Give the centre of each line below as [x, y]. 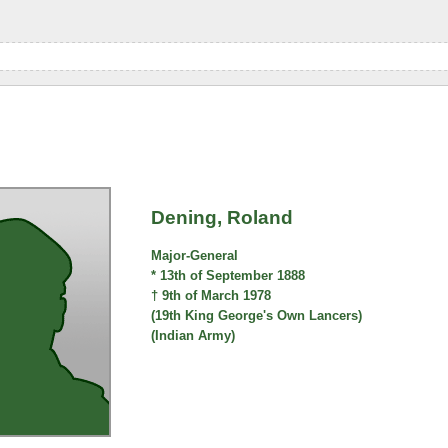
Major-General [195, 256]
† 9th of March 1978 [211, 296]
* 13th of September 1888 [228, 276]
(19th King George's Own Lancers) [257, 316]
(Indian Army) [193, 336]
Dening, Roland [222, 217]
